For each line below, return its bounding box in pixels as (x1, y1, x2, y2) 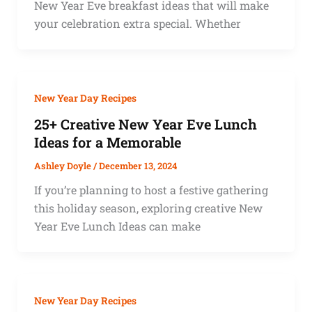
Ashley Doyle (33, 159, 93, 173)
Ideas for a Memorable (33, 133, 181, 152)
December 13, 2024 (98, 159, 177, 173)
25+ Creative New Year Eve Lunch (33, 115, 257, 134)
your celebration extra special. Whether (33, 15, 241, 31)
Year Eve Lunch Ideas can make (33, 219, 201, 234)
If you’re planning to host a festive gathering (33, 182, 268, 198)
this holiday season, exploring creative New (33, 201, 263, 216)
